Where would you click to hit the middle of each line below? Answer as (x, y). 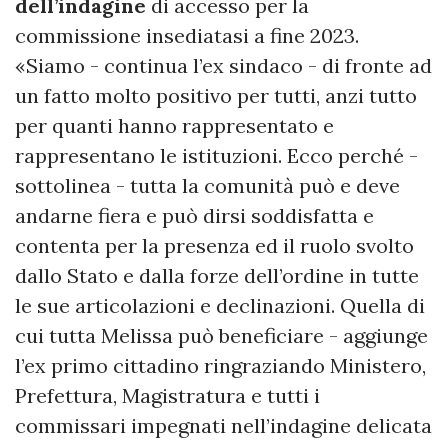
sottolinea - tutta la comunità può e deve (207, 185)
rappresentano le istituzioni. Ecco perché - (216, 155)
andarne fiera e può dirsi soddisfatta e (194, 215)
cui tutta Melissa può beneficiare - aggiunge (221, 335)
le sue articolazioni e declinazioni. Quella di (220, 305)
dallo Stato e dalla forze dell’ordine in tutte (217, 275)
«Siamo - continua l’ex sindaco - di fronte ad (223, 65)
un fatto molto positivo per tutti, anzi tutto (216, 95)
